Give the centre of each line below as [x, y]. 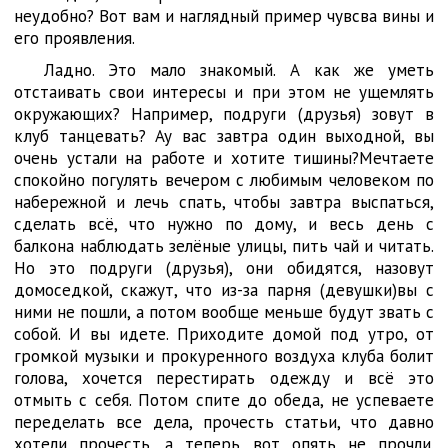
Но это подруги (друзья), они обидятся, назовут [224, 268]
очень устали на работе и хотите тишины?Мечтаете [224, 158]
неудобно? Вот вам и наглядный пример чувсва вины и [224, 16]
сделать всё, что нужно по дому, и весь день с [224, 224]
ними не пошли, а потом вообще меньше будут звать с [224, 312]
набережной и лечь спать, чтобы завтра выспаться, [224, 202]
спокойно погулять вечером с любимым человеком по [224, 180]
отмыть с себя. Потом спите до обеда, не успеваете [224, 400]
